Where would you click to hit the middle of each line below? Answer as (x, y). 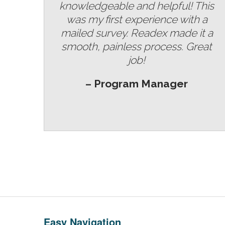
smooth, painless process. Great (137, 46)
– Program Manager (137, 83)
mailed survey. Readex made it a (137, 33)
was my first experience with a (137, 19)
